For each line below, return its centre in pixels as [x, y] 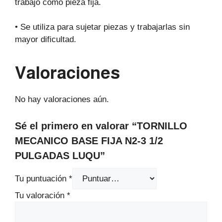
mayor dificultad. [46, 40]
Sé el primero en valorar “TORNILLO [101, 126]
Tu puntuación [42, 178]
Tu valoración [41, 195]
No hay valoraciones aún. [62, 100]
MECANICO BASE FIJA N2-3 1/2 [89, 140]
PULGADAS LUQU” [60, 155]
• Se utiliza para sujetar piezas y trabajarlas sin [102, 27]
